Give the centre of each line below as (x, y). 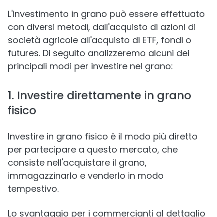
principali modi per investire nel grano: (90, 66)
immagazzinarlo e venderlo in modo (86, 175)
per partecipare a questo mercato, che (93, 149)
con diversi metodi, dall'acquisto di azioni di (102, 27)
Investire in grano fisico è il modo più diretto (103, 136)
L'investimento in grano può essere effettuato (106, 14)
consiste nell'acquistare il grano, (77, 162)
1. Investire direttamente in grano (100, 95)
